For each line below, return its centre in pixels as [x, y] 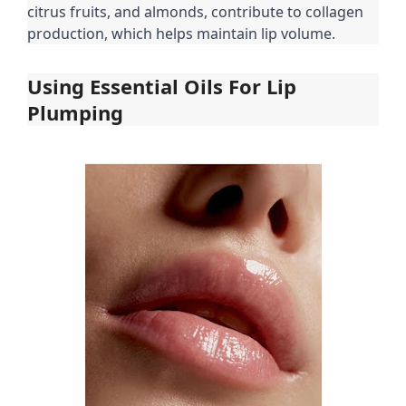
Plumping [75, 113]
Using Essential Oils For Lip [162, 87]
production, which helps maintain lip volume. [181, 34]
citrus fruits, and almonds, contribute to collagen [195, 12]
